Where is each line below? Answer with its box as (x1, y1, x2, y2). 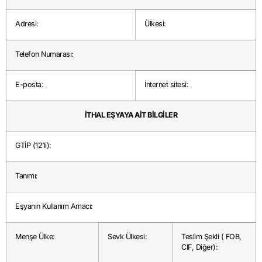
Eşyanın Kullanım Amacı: (15, 202, 93, 211)
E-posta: (15, 80, 43, 89)
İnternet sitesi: (144, 80, 188, 89)
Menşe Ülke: (15, 232, 55, 242)
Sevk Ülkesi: (108, 232, 147, 242)
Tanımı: (15, 171, 38, 181)
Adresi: (15, 19, 39, 29)
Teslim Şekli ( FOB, (181, 232, 242, 242)
